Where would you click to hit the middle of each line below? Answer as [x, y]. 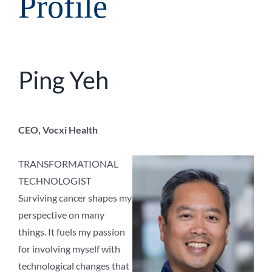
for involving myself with [69, 249]
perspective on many [61, 215]
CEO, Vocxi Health [58, 130]
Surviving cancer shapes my [75, 198]
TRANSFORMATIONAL [68, 164]
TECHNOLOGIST [55, 181]
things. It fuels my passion [72, 232]
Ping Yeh [63, 80]
